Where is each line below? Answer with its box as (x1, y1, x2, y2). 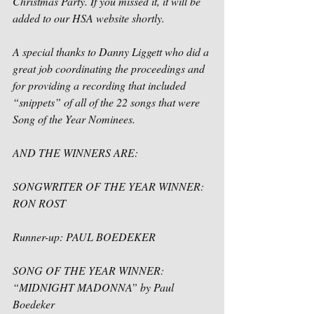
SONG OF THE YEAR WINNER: (13, 263, 167, 278)
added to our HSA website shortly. (13, 11, 168, 25)
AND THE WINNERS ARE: (13, 145, 138, 160)
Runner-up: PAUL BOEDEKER (13, 229, 156, 244)
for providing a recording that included (13, 78, 189, 93)
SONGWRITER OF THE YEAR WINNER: (13, 179, 207, 193)
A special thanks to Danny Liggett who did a (13, 44, 212, 59)
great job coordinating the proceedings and (13, 61, 207, 76)
